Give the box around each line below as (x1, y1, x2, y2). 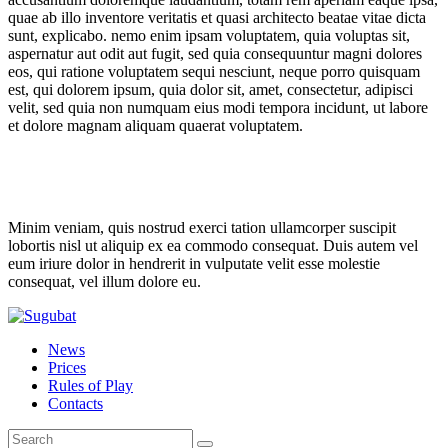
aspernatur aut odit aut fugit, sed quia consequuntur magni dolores (8, 44, 422, 62)
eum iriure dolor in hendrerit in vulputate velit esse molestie (8, 254, 380, 272)
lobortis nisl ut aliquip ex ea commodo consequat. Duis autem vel (8, 236, 418, 254)
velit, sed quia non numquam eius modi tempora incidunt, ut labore (8, 98, 428, 116)
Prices (48, 358, 86, 376)
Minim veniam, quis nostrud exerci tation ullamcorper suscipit (8, 218, 396, 236)
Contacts (48, 394, 103, 412)
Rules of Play (48, 376, 133, 394)
